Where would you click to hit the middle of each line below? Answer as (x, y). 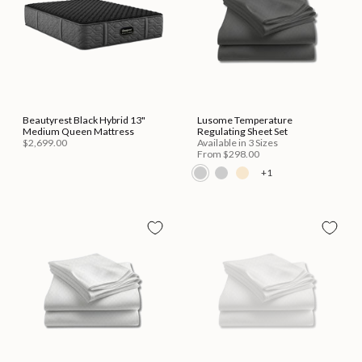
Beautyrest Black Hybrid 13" (84, 120)
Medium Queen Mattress (78, 131)
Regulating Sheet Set (242, 131)
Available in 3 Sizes (238, 142)
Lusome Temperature (245, 120)
